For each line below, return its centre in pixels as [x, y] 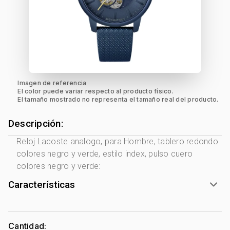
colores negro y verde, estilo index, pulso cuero [104, 154]
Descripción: [36, 124]
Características [42, 185]
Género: [32, 221]
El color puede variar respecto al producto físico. [95, 91]
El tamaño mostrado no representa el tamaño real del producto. [118, 99]
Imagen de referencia [52, 83]
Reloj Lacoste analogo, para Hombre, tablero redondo [117, 141]
